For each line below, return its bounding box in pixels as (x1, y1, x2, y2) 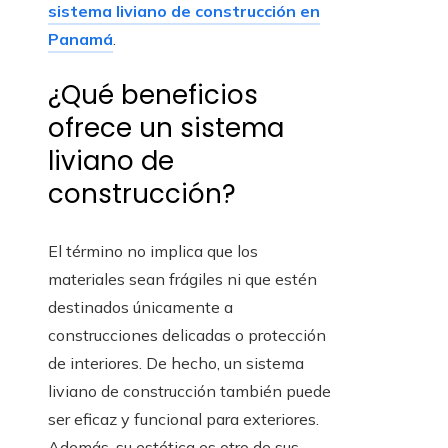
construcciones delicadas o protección (48, 325, 326, 346)
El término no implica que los (48, 241, 258, 262)
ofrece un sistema (48, 110, 284, 147)
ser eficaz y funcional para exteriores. (48, 409, 319, 430)
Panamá (48, 29, 113, 50)
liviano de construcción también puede (48, 381, 331, 402)
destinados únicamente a (48, 297, 233, 318)
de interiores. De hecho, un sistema (48, 353, 304, 374)
